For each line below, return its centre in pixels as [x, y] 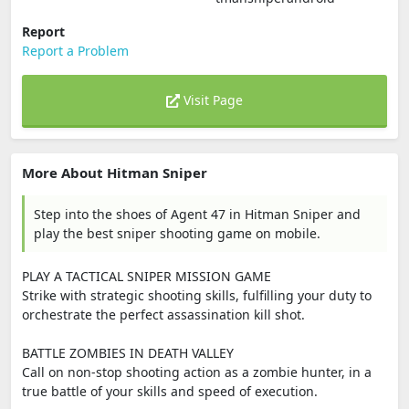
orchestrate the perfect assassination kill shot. [163, 315]
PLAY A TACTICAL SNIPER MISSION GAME [147, 276]
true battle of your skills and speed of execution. [170, 391]
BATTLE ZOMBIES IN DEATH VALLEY [128, 353]
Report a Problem [75, 51]
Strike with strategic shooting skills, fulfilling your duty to [197, 295]
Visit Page [211, 100]
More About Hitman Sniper [115, 173]
